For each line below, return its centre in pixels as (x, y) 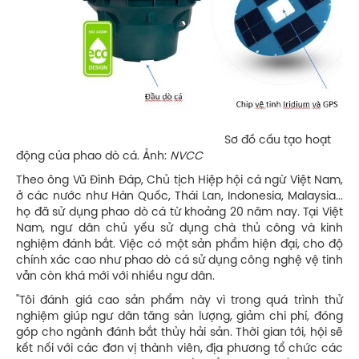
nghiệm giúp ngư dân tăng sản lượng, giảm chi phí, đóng (179, 317)
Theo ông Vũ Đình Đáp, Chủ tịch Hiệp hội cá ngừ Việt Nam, (179, 181)
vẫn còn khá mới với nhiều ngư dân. (115, 277)
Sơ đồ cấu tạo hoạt (173, 141)
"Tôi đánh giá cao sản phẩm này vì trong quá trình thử (179, 301)
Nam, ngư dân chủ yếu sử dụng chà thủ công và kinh (179, 229)
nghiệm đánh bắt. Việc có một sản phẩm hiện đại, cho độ (179, 245)
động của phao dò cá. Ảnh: (93, 157)
